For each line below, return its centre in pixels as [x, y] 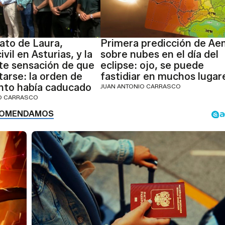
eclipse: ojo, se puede [152, 66]
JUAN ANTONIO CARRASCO [140, 86]
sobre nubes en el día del [159, 54]
